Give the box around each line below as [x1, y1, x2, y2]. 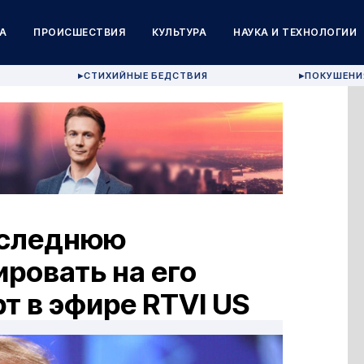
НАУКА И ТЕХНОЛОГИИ [233, 26, 357, 38]
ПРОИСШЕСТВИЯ [33, 26, 126, 38]
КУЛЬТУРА [152, 26, 207, 38]
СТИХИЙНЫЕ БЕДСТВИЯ [84, 70, 209, 81]
